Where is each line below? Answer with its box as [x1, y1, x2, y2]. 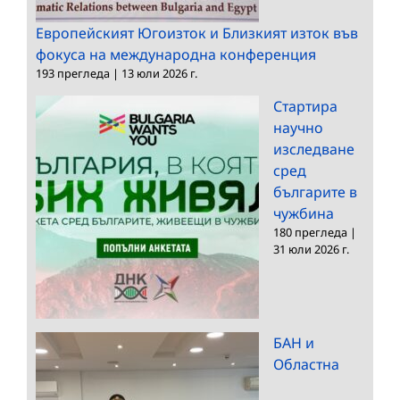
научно [273, 117, 323, 137]
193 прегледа [36, 64, 110, 81]
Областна [273, 354, 339, 374]
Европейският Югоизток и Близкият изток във [36, 22, 358, 43]
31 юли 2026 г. [273, 240, 349, 257]
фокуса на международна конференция [36, 44, 316, 64]
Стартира [273, 96, 337, 116]
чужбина [273, 203, 334, 223]
